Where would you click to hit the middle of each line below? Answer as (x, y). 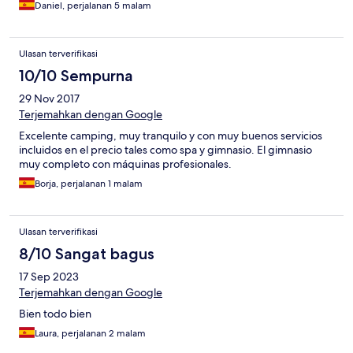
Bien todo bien (55, 314)
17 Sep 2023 (49, 277)
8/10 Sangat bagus (87, 254)
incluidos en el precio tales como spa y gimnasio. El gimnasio (165, 150)
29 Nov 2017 (49, 99)
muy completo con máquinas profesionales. (125, 164)
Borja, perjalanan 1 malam (89, 184)
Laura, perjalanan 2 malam (90, 334)
